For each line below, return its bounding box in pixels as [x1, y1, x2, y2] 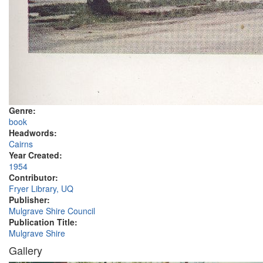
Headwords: [9, 127, 59, 139]
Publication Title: [9, 216, 80, 228]
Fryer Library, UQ [9, 183, 73, 194]
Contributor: [9, 171, 60, 183]
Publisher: [9, 194, 52, 205]
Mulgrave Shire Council [9, 205, 95, 217]
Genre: [9, 104, 38, 116]
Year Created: [9, 149, 65, 161]
